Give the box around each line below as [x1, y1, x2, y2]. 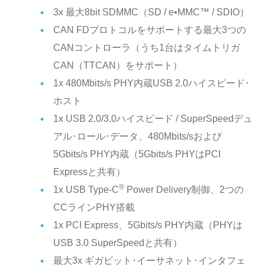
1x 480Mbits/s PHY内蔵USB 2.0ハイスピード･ [53, 77, 250, 88]
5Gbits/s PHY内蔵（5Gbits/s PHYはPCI [53, 148, 221, 159]
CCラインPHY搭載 [53, 202, 135, 212]
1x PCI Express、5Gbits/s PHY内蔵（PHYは [53, 219, 243, 230]
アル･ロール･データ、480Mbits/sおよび [53, 131, 222, 141]
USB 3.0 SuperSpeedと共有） [53, 237, 182, 248]
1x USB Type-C [53, 184, 119, 195]
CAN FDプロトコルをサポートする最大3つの [53, 24, 246, 35]
